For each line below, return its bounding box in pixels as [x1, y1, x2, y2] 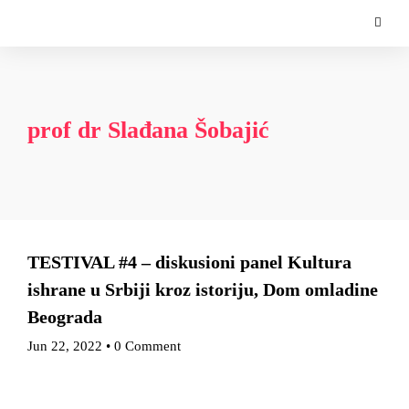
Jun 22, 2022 [27, 339, 102, 353]
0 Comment [114, 339, 181, 353]
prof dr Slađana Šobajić [27, 117, 269, 143]
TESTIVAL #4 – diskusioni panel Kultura [27, 252, 351, 272]
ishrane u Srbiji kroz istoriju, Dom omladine [27, 279, 378, 299]
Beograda [27, 307, 102, 327]
